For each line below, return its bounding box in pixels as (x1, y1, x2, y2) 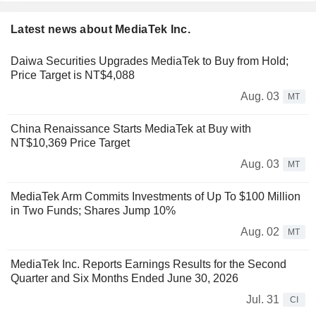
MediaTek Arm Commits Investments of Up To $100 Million (11, 190, 300, 203)
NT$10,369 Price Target (11, 137, 130, 150)
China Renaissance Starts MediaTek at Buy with (11, 123, 251, 135)
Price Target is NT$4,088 (11, 69, 135, 82)
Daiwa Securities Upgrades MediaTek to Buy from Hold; (11, 55, 288, 68)
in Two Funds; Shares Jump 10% (11, 205, 176, 217)
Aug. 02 (241, 226, 279, 238)
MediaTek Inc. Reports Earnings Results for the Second (11, 258, 286, 271)
